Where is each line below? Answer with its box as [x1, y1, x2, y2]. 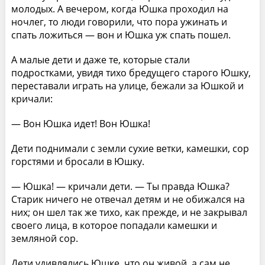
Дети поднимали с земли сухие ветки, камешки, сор [11, 141, 249, 155]
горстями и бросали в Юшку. [11, 154, 144, 168]
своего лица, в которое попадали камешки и [11, 218, 217, 232]
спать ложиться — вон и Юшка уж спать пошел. [11, 28, 231, 41]
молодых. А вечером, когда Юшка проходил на [11, 2, 228, 15]
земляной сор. [11, 231, 78, 245]
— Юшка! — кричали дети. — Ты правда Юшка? [11, 179, 230, 193]
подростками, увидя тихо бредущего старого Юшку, [11, 66, 251, 79]
